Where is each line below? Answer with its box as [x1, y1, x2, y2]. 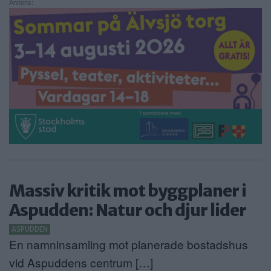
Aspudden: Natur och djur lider [9, 199, 246, 220]
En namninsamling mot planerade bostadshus [9, 235, 248, 252]
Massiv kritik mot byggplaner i [9, 180, 246, 201]
